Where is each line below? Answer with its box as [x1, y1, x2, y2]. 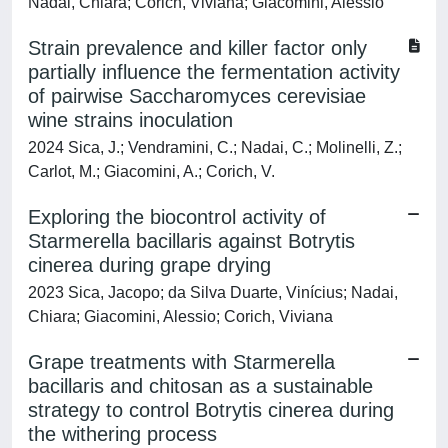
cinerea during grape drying [28, 254, 271, 276]
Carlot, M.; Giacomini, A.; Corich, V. [28, 163, 275, 180]
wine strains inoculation [28, 109, 233, 131]
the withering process [28, 423, 217, 445]
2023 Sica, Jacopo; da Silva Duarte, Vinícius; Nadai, [28, 284, 398, 301]
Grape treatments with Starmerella [28, 351, 335, 373]
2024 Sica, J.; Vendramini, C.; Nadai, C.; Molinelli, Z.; [28, 139, 402, 156]
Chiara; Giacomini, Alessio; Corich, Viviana [28, 308, 333, 325]
